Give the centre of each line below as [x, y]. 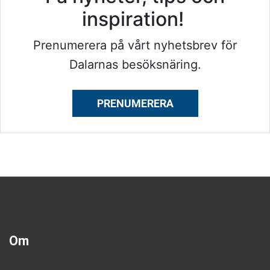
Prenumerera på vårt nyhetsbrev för [135, 46]
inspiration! [135, 19]
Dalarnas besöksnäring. [135, 65]
